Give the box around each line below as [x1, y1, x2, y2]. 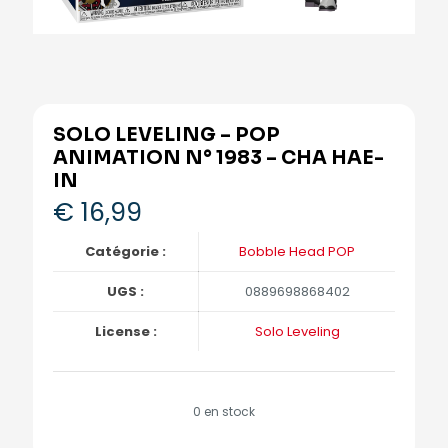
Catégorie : [85, 242, 166, 261]
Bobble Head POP [239, 242, 355, 261]
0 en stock [193, 403, 255, 420]
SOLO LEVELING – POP [53, 123, 280, 147]
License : [94, 322, 157, 341]
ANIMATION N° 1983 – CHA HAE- [53, 146, 384, 170]
